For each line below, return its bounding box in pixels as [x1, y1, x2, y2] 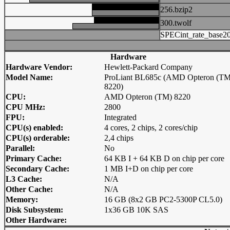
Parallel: [6, 144, 35, 152]
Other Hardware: [6, 216, 67, 224]
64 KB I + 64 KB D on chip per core [104, 154, 224, 163]
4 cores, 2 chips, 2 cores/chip [104, 123, 198, 132]
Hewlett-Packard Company [104, 63, 193, 71]
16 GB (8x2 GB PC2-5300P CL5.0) [104, 195, 222, 204]
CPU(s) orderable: [6, 133, 70, 142]
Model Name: [6, 73, 53, 82]
